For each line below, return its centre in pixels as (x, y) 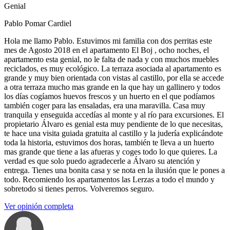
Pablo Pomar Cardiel (38, 24)
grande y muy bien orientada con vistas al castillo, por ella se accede (114, 78)
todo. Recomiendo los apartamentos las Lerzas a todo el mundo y (109, 180)
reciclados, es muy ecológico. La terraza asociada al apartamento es (113, 69)
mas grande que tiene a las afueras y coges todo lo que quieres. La (111, 152)
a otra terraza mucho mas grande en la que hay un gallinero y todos (112, 87)
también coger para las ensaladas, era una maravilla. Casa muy (105, 106)
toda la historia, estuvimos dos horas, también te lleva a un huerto (109, 143)
